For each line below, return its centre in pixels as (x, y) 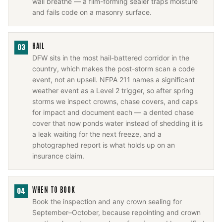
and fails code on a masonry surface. (92, 12)
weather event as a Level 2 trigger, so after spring (113, 90)
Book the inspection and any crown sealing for (107, 201)
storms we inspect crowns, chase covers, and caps (115, 101)
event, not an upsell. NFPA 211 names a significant (113, 80)
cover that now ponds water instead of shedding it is (117, 123)
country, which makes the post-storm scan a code (113, 69)
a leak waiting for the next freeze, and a (97, 134)
